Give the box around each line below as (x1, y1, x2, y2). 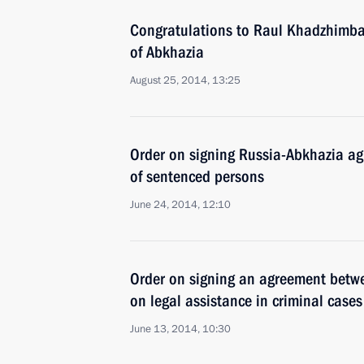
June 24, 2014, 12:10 (130, 197, 231, 212)
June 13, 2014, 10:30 (130, 322, 231, 336)
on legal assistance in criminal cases (130, 291, 362, 310)
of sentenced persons (130, 167, 264, 186)
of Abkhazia (130, 42, 204, 62)
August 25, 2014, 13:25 (130, 73, 240, 88)
